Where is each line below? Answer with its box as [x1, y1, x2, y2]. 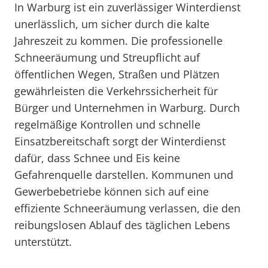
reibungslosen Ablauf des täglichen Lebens [14, 218, 230, 232]
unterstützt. [14, 234, 72, 249]
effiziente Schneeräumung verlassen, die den [14, 201, 240, 215]
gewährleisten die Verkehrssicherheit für [14, 84, 218, 98]
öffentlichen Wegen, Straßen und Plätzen [14, 67, 220, 81]
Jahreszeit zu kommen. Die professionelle [14, 33, 223, 48]
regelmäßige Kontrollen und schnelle [14, 117, 200, 132]
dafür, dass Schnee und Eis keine [14, 151, 180, 165]
